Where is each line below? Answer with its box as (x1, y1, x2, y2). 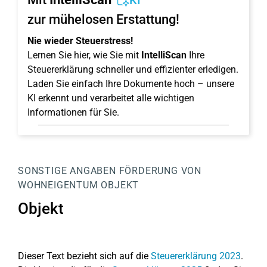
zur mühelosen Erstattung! (27, 12, 179, 27)
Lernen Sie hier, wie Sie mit (27, 49, 141, 61)
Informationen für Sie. (27, 107, 119, 118)
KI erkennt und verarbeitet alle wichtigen (27, 92, 194, 104)
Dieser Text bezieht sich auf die (18, 250, 151, 262)
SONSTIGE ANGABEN (18, 165, 116, 176)
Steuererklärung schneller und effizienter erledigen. (27, 64, 238, 75)
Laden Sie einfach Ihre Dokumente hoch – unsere (27, 78, 234, 89)
